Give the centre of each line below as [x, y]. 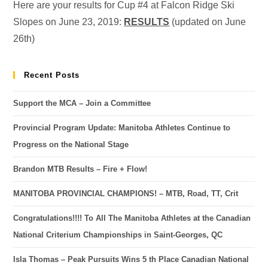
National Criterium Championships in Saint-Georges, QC [118, 235]
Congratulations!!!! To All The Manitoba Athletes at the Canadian [132, 218]
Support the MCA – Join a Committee [82, 103]
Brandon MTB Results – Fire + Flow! [80, 169]
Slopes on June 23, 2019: [69, 22]
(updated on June [208, 22]
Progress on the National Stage [71, 144]
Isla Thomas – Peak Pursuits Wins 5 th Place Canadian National [131, 259]
